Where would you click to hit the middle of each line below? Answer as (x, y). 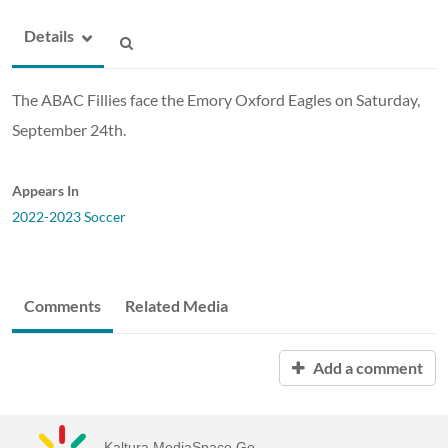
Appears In (45, 190)
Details (49, 35)
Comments (62, 305)
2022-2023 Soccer (69, 216)
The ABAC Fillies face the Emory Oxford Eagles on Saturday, (216, 99)
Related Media (176, 305)
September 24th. (69, 129)
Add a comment (366, 367)
